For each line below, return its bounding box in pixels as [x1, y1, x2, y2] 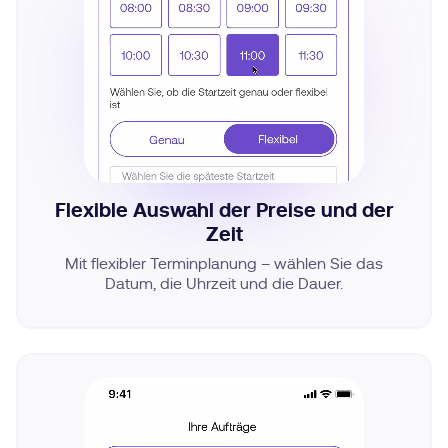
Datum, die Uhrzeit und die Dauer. [105, 272, 343, 292]
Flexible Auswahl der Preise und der [54, 198, 394, 222]
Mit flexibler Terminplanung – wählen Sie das [65, 252, 383, 272]
